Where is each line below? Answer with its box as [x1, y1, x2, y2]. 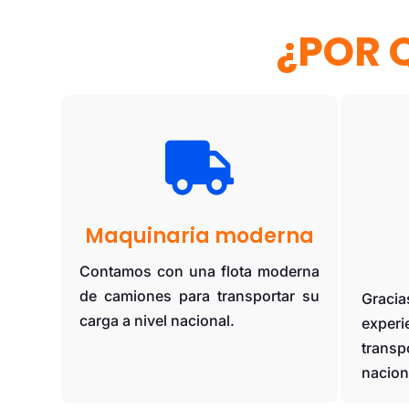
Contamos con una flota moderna [79, 262, 320, 281]
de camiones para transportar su [79, 287, 320, 306]
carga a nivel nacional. [79, 311, 236, 330]
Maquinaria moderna [84, 222, 314, 251]
